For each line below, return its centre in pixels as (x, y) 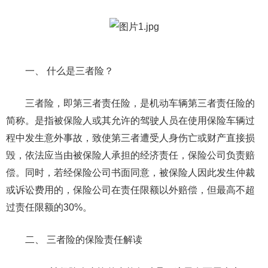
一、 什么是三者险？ (69, 71)
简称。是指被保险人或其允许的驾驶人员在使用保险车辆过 (130, 121)
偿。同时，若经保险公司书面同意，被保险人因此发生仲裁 (130, 173)
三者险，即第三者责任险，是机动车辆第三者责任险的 (140, 103)
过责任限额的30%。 (49, 207)
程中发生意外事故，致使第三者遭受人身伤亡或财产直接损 (130, 138)
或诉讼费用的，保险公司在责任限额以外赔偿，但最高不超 (130, 190)
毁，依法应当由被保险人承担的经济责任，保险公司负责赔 (130, 155)
